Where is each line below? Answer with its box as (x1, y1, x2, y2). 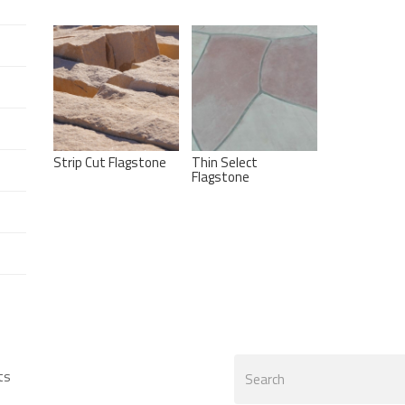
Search (234, 348, 315, 390)
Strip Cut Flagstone (53, 151, 166, 173)
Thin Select (191, 151, 258, 173)
